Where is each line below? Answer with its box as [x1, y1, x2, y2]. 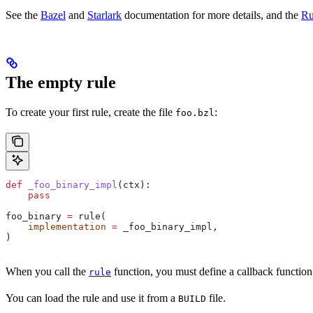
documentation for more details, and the [122, 9, 301, 22]
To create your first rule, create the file [6, 106, 175, 119]
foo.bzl [175, 108, 214, 119]
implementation [6, 221, 106, 233]
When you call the [6, 265, 89, 278]
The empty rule [6, 73, 116, 92]
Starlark [87, 9, 122, 22]
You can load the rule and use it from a [6, 292, 178, 305]
